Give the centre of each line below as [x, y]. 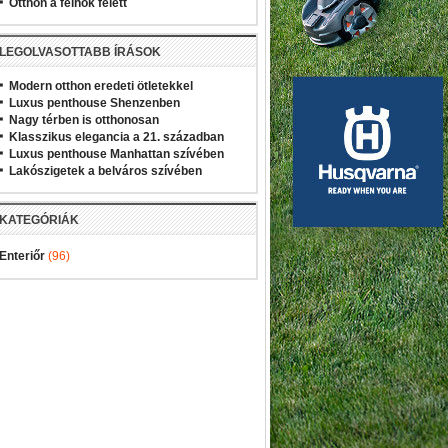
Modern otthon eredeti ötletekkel [101, 86]
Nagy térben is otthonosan [84, 120]
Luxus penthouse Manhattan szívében [116, 154]
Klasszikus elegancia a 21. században [116, 137]
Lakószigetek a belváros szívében [105, 171]
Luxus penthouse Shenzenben [94, 103]
